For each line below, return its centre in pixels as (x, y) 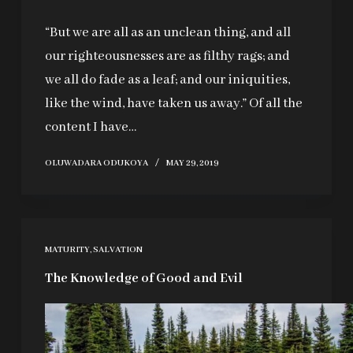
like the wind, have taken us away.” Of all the (173, 104)
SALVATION (117, 250)
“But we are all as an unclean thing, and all (167, 33)
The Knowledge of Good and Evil (143, 279)
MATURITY (67, 250)
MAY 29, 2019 (192, 163)
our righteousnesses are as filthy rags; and (167, 57)
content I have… (90, 128)
